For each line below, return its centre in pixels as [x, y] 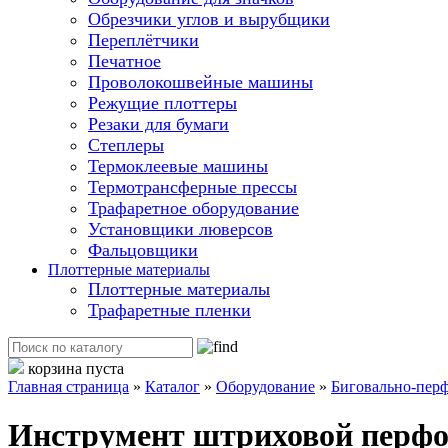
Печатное [124, 60]
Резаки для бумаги [158, 123]
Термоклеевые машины [178, 165]
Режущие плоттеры [162, 102]
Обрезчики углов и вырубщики [209, 18]
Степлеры [126, 144]
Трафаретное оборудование [193, 207]
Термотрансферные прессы [192, 186]
